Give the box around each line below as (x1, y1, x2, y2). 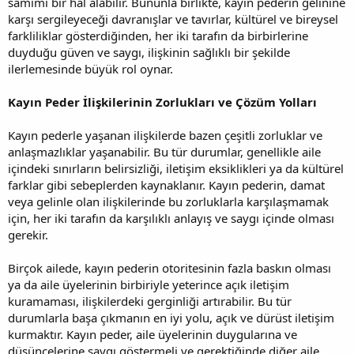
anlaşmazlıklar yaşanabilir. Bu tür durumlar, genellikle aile (8, 143, 321, 160)
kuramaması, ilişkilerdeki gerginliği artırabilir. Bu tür (8, 292, 292, 309)
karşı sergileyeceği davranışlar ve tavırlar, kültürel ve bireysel (8, 10, 338, 27)
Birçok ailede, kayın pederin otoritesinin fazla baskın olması (8, 259, 331, 276)
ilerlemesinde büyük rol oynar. (8, 60, 173, 77)
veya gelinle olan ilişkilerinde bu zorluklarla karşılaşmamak (8, 193, 329, 209)
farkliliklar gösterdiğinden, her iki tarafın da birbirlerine (8, 27, 308, 43)
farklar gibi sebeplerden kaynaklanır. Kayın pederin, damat (8, 176, 325, 193)
